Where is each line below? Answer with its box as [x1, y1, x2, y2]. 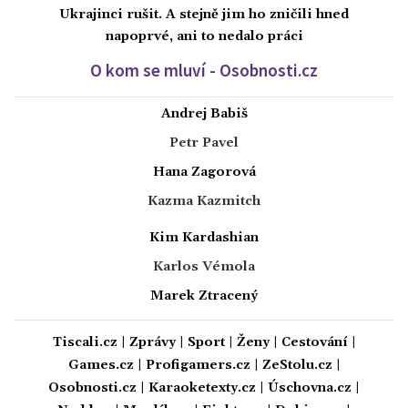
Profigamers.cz [145, 357, 250, 374]
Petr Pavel [169, 135, 239, 152]
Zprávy [128, 334, 176, 352]
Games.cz [67, 357, 134, 374]
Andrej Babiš [160, 106, 248, 123]
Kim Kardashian [149, 229, 259, 247]
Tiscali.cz [52, 334, 117, 352]
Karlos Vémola [153, 259, 255, 276]
